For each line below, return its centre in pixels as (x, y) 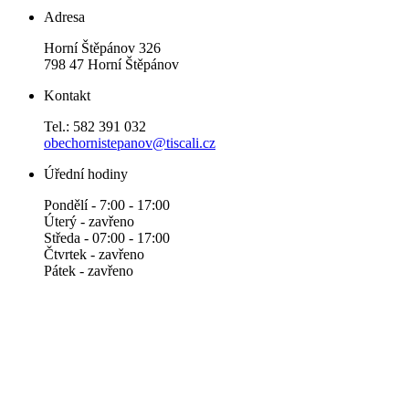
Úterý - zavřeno (89, 222)
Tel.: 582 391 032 (95, 127)
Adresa (64, 17)
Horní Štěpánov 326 (102, 48)
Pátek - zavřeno (89, 271)
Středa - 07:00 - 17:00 (107, 238)
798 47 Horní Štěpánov (111, 65)
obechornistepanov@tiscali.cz (130, 143)
